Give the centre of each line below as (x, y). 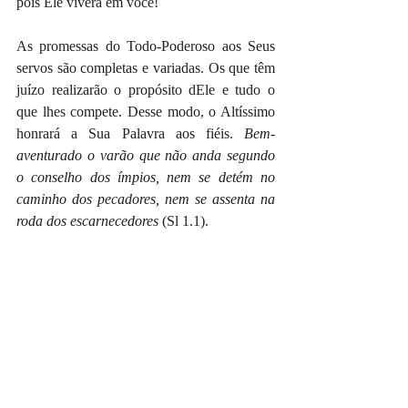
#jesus (34, 345)
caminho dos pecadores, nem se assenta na (146, 199)
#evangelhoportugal (112, 345)
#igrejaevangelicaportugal (90, 367)
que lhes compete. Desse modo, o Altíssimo (146, 112)
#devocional (127, 323)
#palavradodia (206, 323)
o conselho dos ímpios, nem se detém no (146, 178)
